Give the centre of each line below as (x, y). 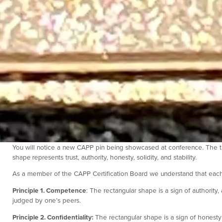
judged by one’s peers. (47, 200)
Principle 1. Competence (49, 190)
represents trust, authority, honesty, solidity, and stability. (114, 157)
